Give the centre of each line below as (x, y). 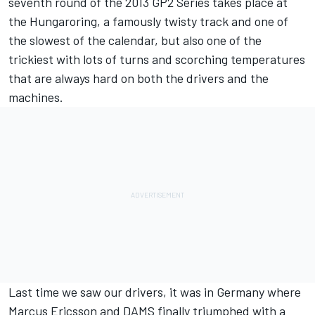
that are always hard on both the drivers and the (139, 78)
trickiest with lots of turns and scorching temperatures (157, 59)
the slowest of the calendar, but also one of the (135, 40)
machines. (36, 97)
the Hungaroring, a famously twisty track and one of (148, 21)
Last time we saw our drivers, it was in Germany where (155, 292)
